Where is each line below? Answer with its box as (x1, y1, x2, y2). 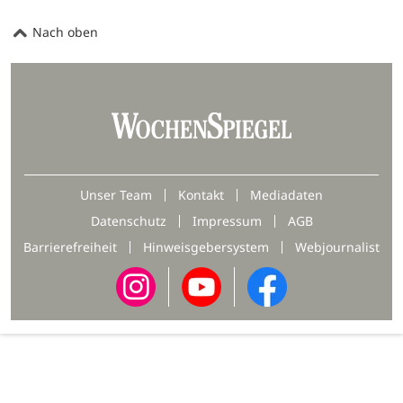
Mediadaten (250, 186, 323, 204)
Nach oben (29, 23, 98, 41)
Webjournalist (295, 238, 380, 256)
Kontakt (178, 186, 224, 204)
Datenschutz (90, 212, 166, 230)
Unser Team (80, 186, 152, 204)
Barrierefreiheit (23, 238, 117, 256)
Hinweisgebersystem (143, 238, 269, 256)
